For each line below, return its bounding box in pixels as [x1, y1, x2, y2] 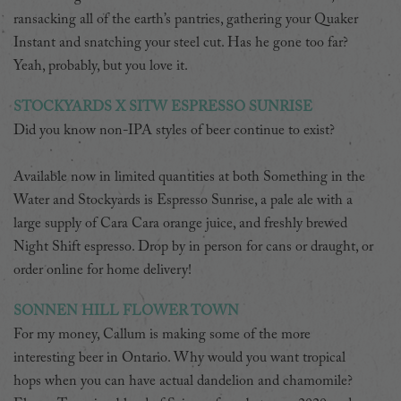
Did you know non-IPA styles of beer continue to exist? [13, 123, 335, 138]
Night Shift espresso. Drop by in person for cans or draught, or [13, 239, 373, 254]
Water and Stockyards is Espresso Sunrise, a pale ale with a [13, 192, 353, 208]
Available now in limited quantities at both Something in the [13, 169, 365, 184]
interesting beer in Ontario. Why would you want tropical [13, 350, 346, 365]
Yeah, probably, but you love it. [13, 58, 192, 73]
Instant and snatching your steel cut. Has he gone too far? [13, 35, 348, 50]
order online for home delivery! [13, 262, 192, 277]
